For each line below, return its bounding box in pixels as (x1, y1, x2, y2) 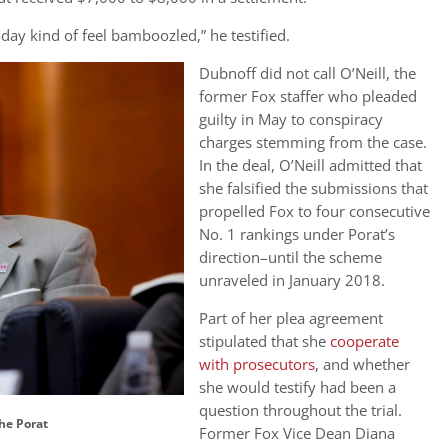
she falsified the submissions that (199, 178, 428, 199)
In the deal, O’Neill (199, 155, 329, 176)
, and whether (315, 354, 410, 375)
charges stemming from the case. (199, 132, 427, 153)
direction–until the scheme (199, 247, 382, 268)
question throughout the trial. (199, 400, 402, 421)
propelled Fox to (199, 201, 312, 222)
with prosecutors (199, 354, 315, 375)
